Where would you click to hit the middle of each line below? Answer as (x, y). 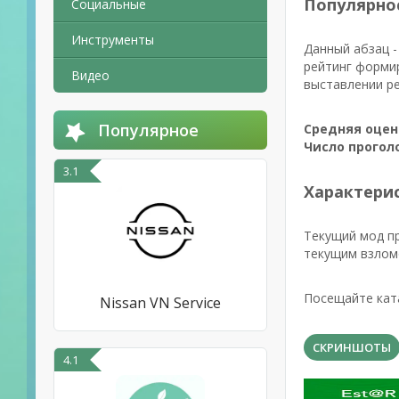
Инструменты (113, 40)
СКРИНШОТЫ (352, 347)
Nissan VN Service (160, 303)
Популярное (148, 130)
